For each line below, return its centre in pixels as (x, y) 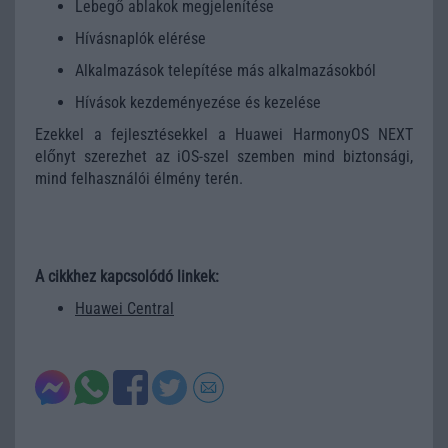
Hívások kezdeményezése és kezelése (198, 102)
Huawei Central (124, 308)
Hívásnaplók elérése (140, 38)
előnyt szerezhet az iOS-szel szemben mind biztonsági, (224, 157)
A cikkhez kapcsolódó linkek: (127, 276)
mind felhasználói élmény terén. (139, 179)
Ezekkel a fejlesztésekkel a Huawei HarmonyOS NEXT (224, 135)
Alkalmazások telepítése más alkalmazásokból (225, 70)
